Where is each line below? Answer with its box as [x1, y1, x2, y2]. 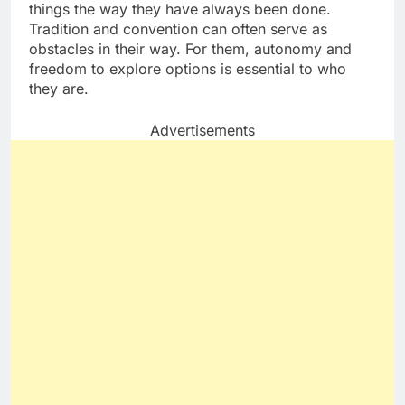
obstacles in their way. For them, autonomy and [29, 39, 352, 58]
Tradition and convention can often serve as [29, 19, 327, 38]
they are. [29, 79, 89, 98]
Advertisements [150, 120, 255, 139]
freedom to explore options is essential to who [29, 59, 346, 78]
